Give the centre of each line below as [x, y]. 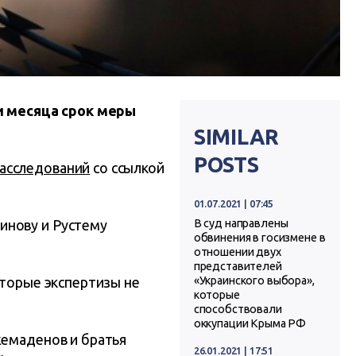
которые [217, 294]
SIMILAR [236, 137]
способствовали [238, 309]
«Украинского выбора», [254, 280]
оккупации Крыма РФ [250, 323]
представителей [238, 266]
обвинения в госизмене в [259, 237]
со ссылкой [127, 168]
